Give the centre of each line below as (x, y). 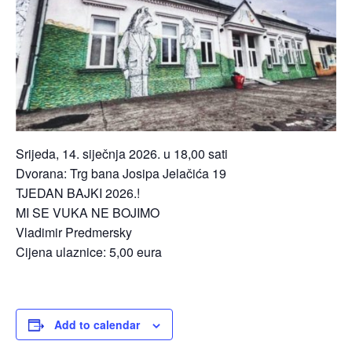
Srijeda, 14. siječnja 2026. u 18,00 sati (122, 154)
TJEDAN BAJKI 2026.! (78, 193)
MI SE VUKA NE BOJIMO (88, 213)
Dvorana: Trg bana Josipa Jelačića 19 (121, 173)
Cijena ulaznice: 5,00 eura (89, 252)
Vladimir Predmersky (74, 232)
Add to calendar (97, 324)
